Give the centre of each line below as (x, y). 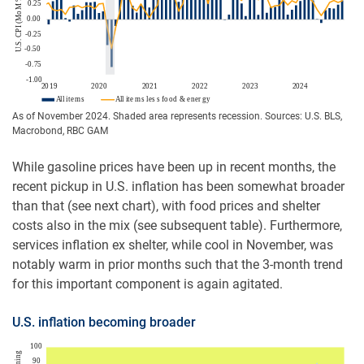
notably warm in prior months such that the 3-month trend (178, 265)
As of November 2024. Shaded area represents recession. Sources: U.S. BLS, (177, 117)
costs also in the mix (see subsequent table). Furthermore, (177, 226)
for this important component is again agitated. (147, 284)
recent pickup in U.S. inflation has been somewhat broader (178, 187)
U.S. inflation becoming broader (104, 323)
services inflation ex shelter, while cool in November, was (173, 245)
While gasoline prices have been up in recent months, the (174, 167)
